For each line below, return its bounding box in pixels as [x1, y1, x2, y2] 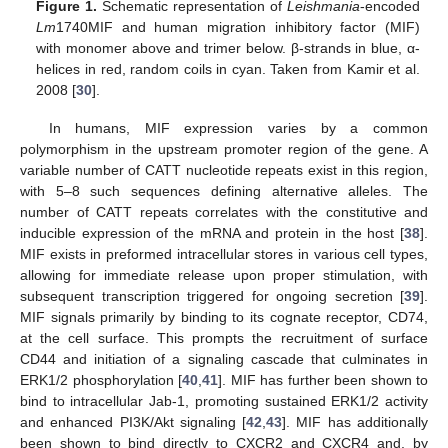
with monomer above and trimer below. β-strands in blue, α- [36, 40, 420, 57]
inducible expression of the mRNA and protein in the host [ [20, 225, 404, 242]
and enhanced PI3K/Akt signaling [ [20, 414, 247, 431]
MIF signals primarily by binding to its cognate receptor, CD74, [20, 309, 428, 326]
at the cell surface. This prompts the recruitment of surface [20, 330, 428, 347]
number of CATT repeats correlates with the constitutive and [20, 204, 428, 221]
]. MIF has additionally [282, 414, 429, 431]
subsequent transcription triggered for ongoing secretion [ [20, 288, 404, 305]
